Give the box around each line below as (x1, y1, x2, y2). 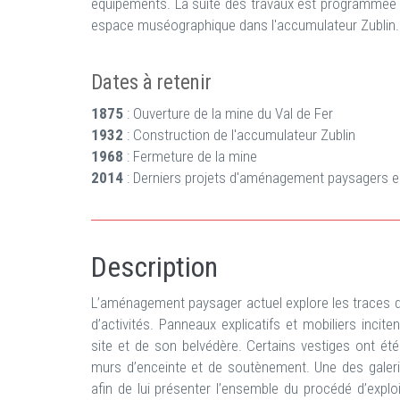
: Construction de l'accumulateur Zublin (123, 126, 355, 144)
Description (91, 250, 218, 284)
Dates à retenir (91, 71, 212, 95)
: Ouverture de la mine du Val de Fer (123, 104, 333, 122)
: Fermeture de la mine (123, 147, 257, 165)
